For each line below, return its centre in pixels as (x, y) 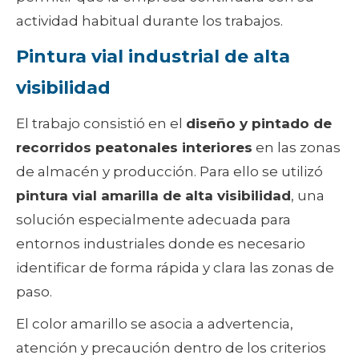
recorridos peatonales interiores (134, 148)
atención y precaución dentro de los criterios (171, 348)
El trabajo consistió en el (101, 124)
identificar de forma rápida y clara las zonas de (175, 268)
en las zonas (296, 148)
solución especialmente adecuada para (153, 220)
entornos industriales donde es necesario (161, 244)
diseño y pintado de (259, 124)
